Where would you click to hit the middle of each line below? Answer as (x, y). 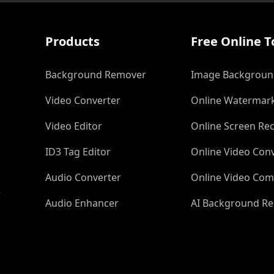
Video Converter (83, 100)
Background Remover (96, 75)
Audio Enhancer (82, 203)
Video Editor (74, 126)
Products (72, 41)
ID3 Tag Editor (78, 152)
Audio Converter (83, 177)
